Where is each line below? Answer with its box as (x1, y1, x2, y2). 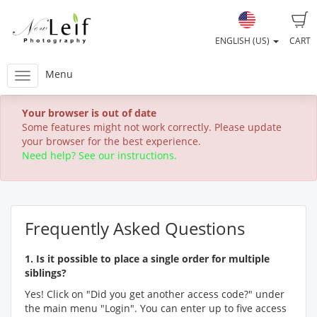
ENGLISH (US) (215, 35, 272, 47)
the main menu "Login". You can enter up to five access (25, 301, 287, 315)
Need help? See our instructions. (22, 149, 177, 162)
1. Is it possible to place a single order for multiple (25, 252, 270, 265)
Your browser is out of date (22, 106, 156, 120)
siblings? (25, 266, 67, 279)
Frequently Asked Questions (25, 217, 245, 240)
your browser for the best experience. (22, 134, 201, 148)
